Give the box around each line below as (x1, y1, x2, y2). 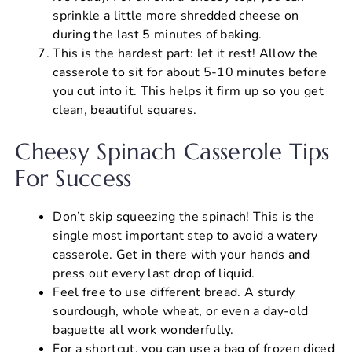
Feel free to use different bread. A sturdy (53, 283, 295, 301)
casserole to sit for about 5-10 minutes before (53, 63, 327, 81)
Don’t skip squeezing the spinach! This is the (53, 207, 315, 225)
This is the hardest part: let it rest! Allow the (53, 44, 318, 62)
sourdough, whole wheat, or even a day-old (53, 302, 309, 320)
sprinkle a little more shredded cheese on (53, 6, 299, 24)
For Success (15, 163, 132, 192)
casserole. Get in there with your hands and (53, 245, 310, 263)
